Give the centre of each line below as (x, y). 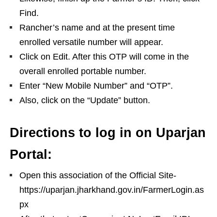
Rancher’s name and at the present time (97, 27)
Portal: (31, 154)
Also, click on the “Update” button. (85, 100)
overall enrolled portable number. (83, 71)
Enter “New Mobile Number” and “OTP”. (96, 85)
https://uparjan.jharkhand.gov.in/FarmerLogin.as (112, 190)
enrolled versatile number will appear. (91, 42)
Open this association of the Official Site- (98, 175)
